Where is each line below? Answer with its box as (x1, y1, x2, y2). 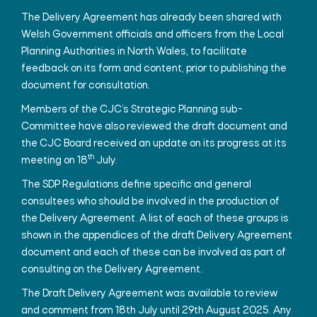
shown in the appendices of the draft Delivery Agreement (21, 230, 292, 241)
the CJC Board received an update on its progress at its (21, 138, 287, 149)
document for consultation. (21, 80, 150, 91)
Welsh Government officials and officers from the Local (21, 29, 284, 40)
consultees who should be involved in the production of (21, 196, 279, 207)
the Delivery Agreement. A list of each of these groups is (21, 213, 289, 224)
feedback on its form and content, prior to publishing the (21, 63, 287, 74)
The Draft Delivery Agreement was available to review (21, 288, 277, 299)
